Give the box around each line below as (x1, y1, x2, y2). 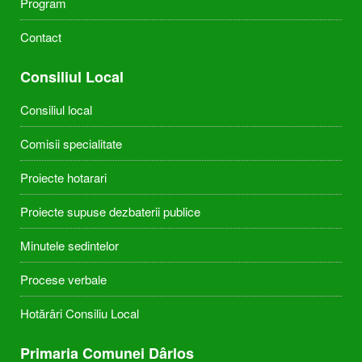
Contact (20, 27, 61, 45)
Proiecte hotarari (20, 168, 107, 186)
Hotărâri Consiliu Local (20, 304, 139, 322)
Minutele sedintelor (20, 236, 119, 254)
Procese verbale (20, 270, 107, 288)
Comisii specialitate (20, 134, 122, 152)
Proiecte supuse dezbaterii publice (20, 202, 200, 220)
